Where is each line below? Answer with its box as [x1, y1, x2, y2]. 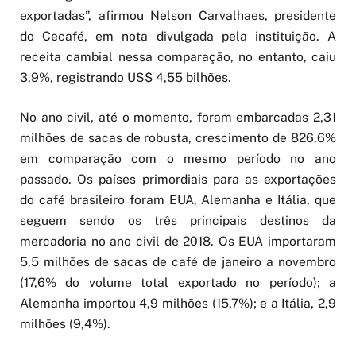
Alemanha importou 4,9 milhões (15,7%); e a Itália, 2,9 [20, 296, 336, 311]
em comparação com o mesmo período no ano [20, 151, 336, 167]
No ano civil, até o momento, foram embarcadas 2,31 [20, 110, 336, 126]
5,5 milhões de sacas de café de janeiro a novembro [20, 254, 336, 270]
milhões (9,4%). [20, 316, 110, 332]
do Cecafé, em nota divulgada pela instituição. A [20, 29, 336, 44]
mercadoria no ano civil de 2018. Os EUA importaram [20, 234, 336, 250]
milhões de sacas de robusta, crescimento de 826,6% [20, 130, 336, 146]
